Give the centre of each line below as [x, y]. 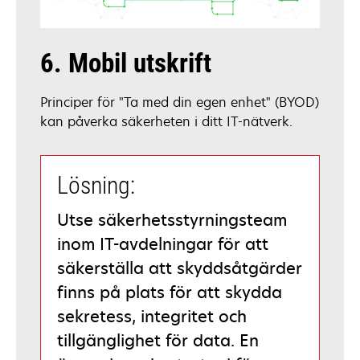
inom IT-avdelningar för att [163, 243]
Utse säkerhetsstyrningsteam [172, 219]
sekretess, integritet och [152, 316]
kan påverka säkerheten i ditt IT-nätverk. [166, 121]
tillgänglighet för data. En [158, 340]
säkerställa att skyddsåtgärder [180, 268]
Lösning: [96, 185]
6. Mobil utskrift [126, 63]
